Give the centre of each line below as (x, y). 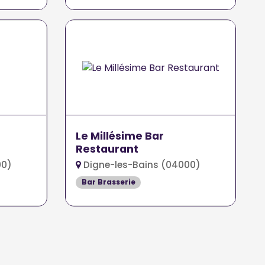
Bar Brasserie (108, 182)
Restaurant (107, 149)
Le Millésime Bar (120, 136)
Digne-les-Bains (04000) (141, 165)
